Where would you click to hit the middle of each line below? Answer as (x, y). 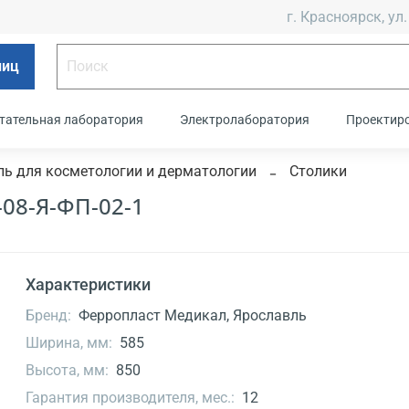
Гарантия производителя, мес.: (131, 398)
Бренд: (49, 316)
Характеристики (89, 285)
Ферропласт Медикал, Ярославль (192, 316)
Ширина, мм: (69, 343)
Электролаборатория (244, 120)
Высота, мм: (68, 371)
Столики (318, 172)
